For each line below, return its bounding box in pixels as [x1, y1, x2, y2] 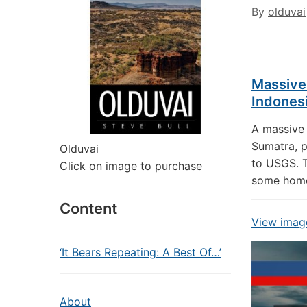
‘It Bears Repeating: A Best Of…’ [60, 245, 221, 259]
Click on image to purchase [60, 159, 202, 173]
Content [60, 199, 117, 217]
